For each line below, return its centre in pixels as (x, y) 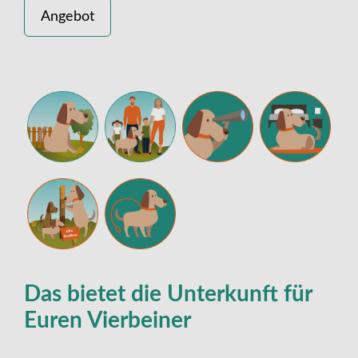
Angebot (68, 16)
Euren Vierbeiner (107, 321)
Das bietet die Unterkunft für (168, 294)
